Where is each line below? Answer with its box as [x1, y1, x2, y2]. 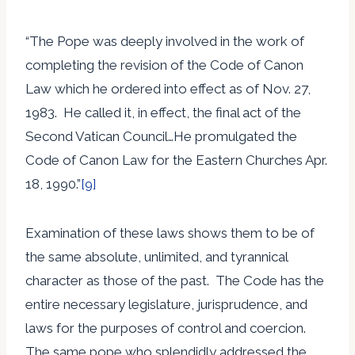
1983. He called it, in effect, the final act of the [25, 104, 301, 120]
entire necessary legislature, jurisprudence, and [25, 296, 307, 312]
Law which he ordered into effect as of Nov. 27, [25, 80, 311, 97]
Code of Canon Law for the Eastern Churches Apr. [25, 151, 327, 168]
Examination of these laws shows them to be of [25, 224, 315, 241]
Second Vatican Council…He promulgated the [25, 128, 297, 144]
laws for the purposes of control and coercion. [25, 319, 309, 336]
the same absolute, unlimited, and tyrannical [25, 248, 288, 265]
